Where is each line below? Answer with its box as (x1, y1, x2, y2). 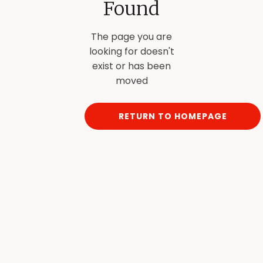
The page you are (91, 30, 172, 43)
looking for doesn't (89, 45, 174, 58)
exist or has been (92, 59, 171, 73)
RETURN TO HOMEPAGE (118, 110, 227, 122)
